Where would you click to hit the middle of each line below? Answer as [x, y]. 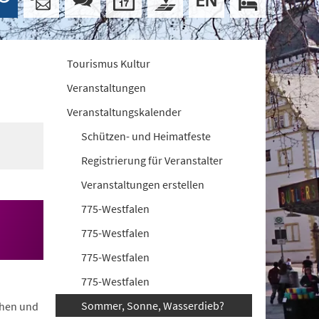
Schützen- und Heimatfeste [146, 136]
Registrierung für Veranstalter [152, 160]
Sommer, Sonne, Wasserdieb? [153, 305]
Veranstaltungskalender [125, 112]
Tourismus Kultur [109, 63]
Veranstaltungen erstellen [143, 184]
